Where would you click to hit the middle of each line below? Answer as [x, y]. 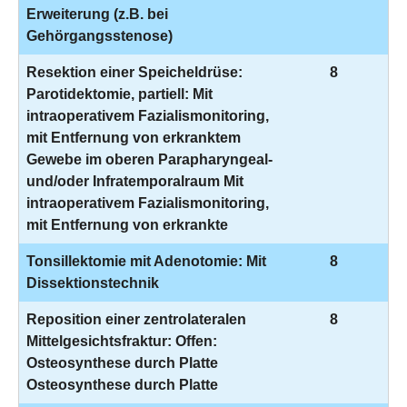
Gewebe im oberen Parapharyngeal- [149, 159]
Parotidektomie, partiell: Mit [119, 94]
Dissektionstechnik [93, 283]
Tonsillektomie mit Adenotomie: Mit [146, 261]
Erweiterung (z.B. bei [97, 14]
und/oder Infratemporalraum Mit [135, 181]
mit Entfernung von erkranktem [134, 138]
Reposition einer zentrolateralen [136, 319]
